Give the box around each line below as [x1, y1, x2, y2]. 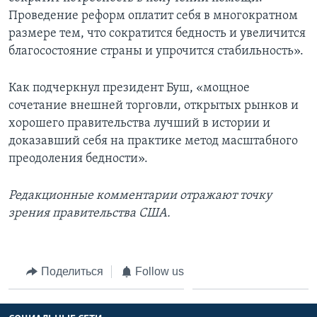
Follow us [135, 265, 184, 277]
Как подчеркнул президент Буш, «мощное [8, 81, 250, 95]
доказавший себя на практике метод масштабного [8, 134, 298, 148]
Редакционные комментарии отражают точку [8, 188, 272, 202]
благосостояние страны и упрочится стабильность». [8, 44, 304, 58]
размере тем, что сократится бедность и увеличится [8, 26, 306, 40]
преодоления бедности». [8, 151, 148, 166]
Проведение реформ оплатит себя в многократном [8, 8, 298, 23]
